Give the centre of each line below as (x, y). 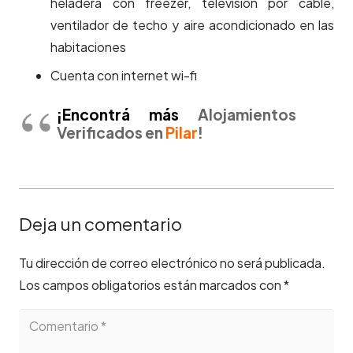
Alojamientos (247, 115)
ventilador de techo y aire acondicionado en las (192, 25)
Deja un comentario (102, 224)
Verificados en (111, 133)
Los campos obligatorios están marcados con (151, 284)
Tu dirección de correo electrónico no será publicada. (172, 262)
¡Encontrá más (118, 115)
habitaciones (88, 47)
